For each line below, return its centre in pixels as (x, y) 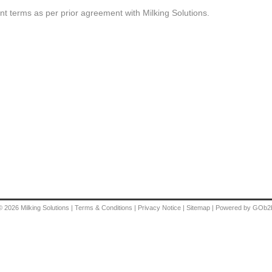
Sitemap (199, 208)
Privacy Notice (159, 208)
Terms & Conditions (104, 208)
